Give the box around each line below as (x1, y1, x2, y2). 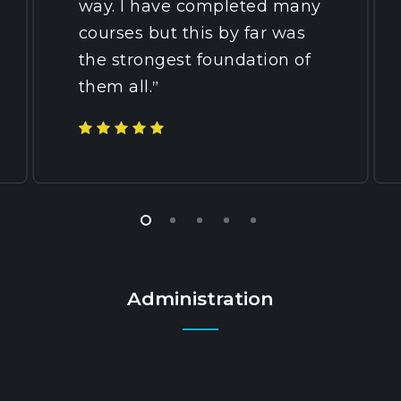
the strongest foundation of (78, 49, 311, 70)
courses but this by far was (78, 22, 306, 43)
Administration (127, 286, 274, 310)
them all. (78, 76, 153, 97)
